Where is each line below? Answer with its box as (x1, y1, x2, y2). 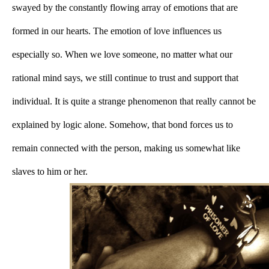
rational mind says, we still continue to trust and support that (12, 73, 238, 83)
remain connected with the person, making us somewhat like (12, 143, 240, 154)
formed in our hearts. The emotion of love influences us (12, 26, 222, 37)
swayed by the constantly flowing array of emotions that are (12, 2, 238, 13)
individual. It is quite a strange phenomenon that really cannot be (12, 96, 256, 107)
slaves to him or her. (12, 166, 88, 177)
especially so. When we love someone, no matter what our (12, 49, 232, 60)
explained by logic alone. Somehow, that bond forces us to (12, 119, 233, 130)
